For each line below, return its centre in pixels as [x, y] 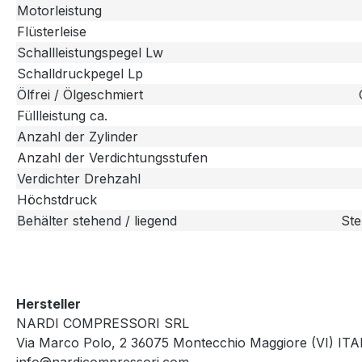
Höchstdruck [57, 200]
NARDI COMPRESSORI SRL [103, 324]
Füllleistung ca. [62, 116]
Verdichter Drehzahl [79, 179]
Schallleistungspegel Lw [90, 53]
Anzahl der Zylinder [78, 137]
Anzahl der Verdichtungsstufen [112, 158]
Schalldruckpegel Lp [80, 74]
